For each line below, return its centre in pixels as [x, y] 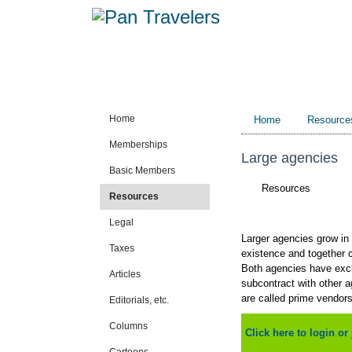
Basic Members [142, 170]
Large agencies [290, 158]
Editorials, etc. [139, 300]
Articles [125, 274]
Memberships [138, 145]
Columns [128, 326]
